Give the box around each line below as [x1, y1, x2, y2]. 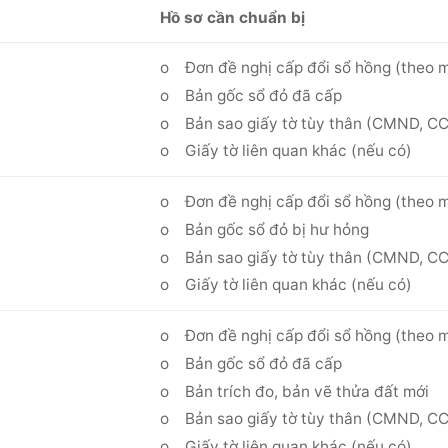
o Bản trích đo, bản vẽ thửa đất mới [160, 381, 430, 401]
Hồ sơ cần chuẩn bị [160, 8, 306, 28]
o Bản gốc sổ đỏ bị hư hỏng [160, 219, 370, 239]
